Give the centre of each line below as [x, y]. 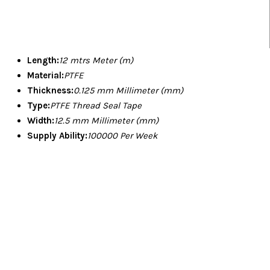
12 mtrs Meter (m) [96, 61]
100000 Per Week [122, 136]
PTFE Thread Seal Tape [96, 106]
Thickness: [50, 91]
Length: [43, 61]
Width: [41, 121]
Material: [46, 76]
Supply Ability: [57, 136]
